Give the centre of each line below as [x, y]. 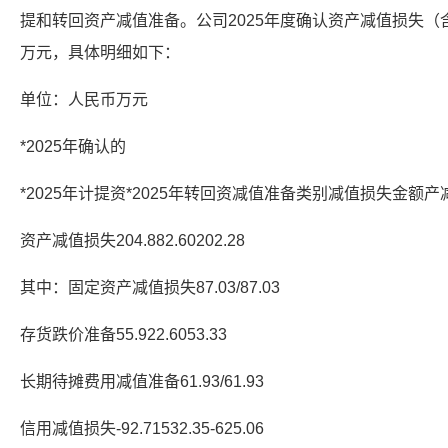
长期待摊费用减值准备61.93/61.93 [142, 381]
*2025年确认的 [73, 146]
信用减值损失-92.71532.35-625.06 [142, 428]
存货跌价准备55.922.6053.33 [123, 334]
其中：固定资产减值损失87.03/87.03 [150, 287]
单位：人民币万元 [84, 99]
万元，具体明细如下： [100, 52]
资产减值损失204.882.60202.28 [132, 240]
